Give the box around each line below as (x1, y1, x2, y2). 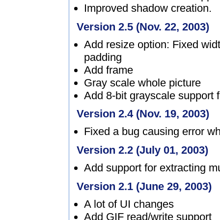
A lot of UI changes (84, 197, 174, 210)
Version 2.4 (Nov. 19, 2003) (77, 108, 209, 120)
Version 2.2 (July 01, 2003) (77, 143, 208, 156)
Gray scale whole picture (84, 76, 201, 89)
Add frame (84, 63, 133, 76)
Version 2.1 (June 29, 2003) (77, 180, 212, 192)
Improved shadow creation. (84, 1, 212, 14)
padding (84, 51, 122, 63)
